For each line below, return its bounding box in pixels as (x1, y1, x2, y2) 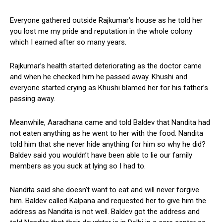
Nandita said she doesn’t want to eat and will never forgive (10, 185, 199, 194)
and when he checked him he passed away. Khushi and (10, 72, 187, 81)
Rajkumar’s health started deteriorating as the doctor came (10, 61, 202, 70)
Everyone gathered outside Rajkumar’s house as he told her (10, 15, 203, 25)
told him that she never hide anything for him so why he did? (10, 139, 206, 149)
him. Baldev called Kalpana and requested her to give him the (10, 196, 206, 205)
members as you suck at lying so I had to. (10, 161, 146, 170)
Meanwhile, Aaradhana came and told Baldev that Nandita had (10, 117, 210, 127)
